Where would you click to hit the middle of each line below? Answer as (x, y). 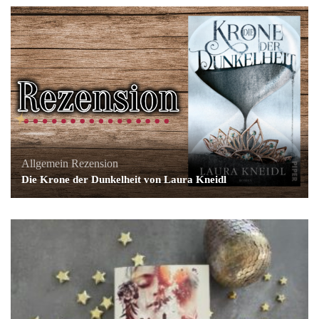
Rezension (95, 163)
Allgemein (45, 163)
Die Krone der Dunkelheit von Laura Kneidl (124, 179)
